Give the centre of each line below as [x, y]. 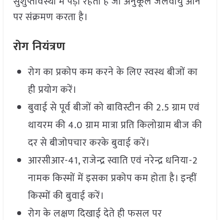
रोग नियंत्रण [39, 47]
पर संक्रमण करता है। [51, 17]
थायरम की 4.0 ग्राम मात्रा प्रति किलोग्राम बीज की [115, 125]
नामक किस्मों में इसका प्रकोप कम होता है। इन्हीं [112, 179]
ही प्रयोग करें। [52, 90]
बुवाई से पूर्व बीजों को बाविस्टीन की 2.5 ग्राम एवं [114, 108]
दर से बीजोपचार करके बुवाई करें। [89, 143]
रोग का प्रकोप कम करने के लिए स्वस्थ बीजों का [113, 72]
